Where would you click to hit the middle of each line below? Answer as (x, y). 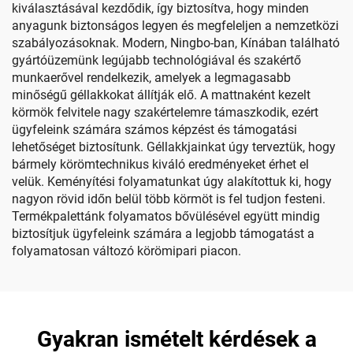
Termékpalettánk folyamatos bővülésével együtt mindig (166, 216)
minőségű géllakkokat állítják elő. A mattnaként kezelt (161, 95)
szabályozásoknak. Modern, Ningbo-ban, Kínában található (176, 43)
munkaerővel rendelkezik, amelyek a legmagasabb (151, 78)
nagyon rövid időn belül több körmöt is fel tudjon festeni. (169, 199)
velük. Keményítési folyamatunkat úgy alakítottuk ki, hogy (172, 182)
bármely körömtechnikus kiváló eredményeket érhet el (160, 164)
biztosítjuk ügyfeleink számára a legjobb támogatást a (163, 234)
